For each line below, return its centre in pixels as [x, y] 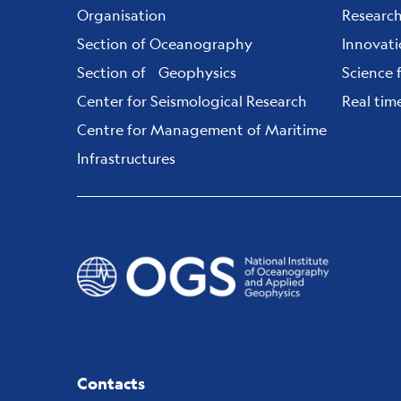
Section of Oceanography [165, 43]
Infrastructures [126, 158]
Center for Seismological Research [192, 101]
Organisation [122, 15]
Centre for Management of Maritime [202, 129]
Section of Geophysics [157, 72]
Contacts [111, 384]
